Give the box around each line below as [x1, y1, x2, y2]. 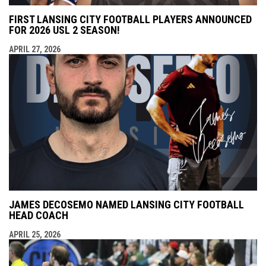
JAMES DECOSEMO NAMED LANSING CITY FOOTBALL [9, 198, 244, 211]
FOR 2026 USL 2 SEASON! [9, 23, 120, 36]
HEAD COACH [9, 208, 68, 221]
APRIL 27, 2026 [9, 44, 61, 54]
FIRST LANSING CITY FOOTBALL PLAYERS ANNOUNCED [9, 12, 252, 26]
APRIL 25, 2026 [9, 229, 61, 239]
